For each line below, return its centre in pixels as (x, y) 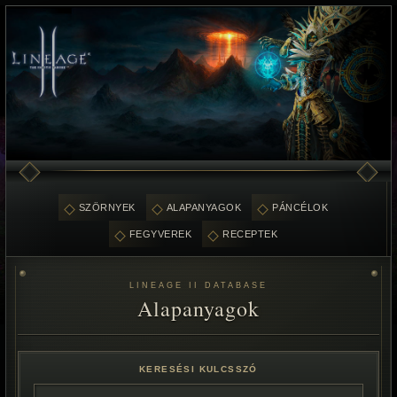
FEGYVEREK (160, 234)
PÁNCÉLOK (300, 207)
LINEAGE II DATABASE (198, 285)
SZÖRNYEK (107, 207)
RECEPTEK (250, 234)
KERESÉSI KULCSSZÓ (198, 369)
